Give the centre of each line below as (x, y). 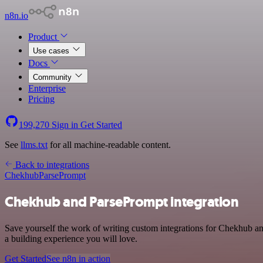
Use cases (52, 51)
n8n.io (16, 16)
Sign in (65, 125)
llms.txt (34, 145)
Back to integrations (51, 165)
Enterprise (47, 88)
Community (53, 77)
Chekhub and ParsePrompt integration (122, 202)
